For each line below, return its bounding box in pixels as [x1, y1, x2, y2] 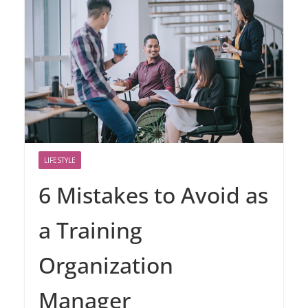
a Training [38, 214, 142, 245]
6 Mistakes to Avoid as [38, 179, 268, 210]
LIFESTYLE [44, 155, 76, 165]
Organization [38, 250, 173, 280]
